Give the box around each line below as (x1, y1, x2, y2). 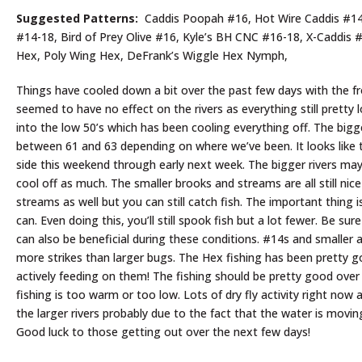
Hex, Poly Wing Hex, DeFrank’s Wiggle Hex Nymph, (16, 47, 288, 63)
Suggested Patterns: (16, 10, 141, 26)
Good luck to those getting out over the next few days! (16, 323, 310, 339)
